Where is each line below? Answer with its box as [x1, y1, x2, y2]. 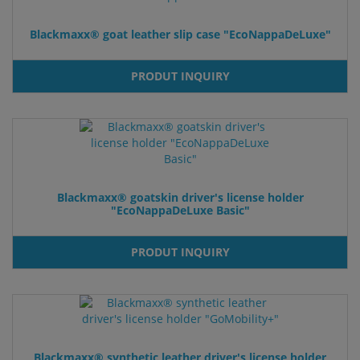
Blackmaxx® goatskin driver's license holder [56, 189, 304, 205]
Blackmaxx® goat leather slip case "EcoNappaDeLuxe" [29, 26, 331, 42]
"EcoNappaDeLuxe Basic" [110, 202, 250, 218]
